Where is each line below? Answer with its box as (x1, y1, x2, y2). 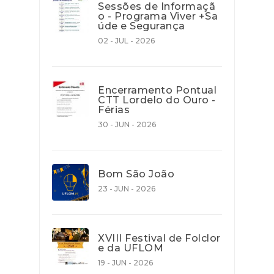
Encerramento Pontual (98, 84, 217, 97)
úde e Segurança (98, 20, 185, 32)
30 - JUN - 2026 (98, 120, 156, 130)
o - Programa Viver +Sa (98, 10, 218, 23)
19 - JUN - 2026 (98, 258, 153, 268)
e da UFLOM (98, 242, 163, 254)
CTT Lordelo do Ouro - (98, 94, 216, 106)
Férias (98, 104, 130, 116)
